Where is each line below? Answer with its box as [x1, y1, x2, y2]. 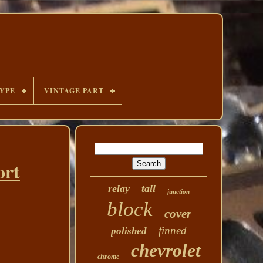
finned [159, 224, 187, 237]
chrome [97, 252, 119, 261]
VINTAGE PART [43, 86, 104, 96]
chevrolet [130, 240, 201, 261]
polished [111, 225, 147, 237]
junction [167, 188, 190, 195]
